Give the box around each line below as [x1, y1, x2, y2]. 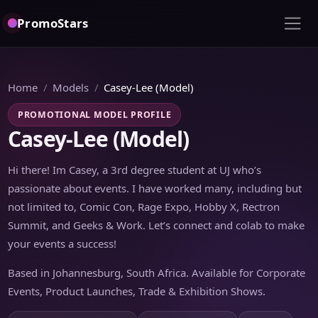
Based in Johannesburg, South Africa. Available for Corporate [8, 265, 306, 280]
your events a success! [8, 236, 117, 251]
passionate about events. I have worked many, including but [8, 180, 302, 195]
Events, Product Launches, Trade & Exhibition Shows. [8, 283, 266, 298]
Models [53, 79, 89, 94]
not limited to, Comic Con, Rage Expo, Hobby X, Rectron [8, 199, 280, 214]
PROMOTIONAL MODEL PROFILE [18, 108, 172, 121]
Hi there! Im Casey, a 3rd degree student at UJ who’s [8, 162, 262, 177]
